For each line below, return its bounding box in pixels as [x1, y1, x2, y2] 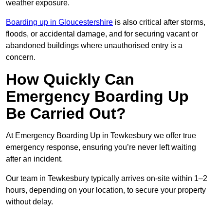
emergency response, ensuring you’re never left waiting [6, 143, 196, 152]
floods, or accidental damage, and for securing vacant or [6, 30, 198, 38]
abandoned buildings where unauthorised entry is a [6, 41, 182, 50]
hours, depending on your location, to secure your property [6, 186, 206, 195]
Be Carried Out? [6, 105, 126, 123]
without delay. [6, 198, 53, 206]
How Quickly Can [6, 71, 134, 89]
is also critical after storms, [113, 18, 205, 27]
